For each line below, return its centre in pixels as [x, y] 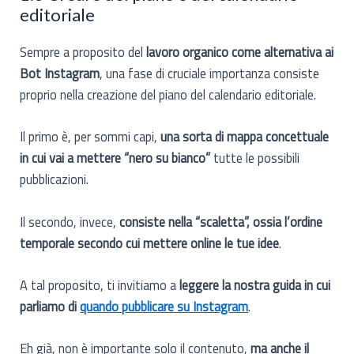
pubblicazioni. [55, 179]
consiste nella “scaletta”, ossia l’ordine [221, 221]
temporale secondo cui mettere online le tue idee [150, 243]
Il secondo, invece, [70, 221]
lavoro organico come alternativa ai [240, 52]
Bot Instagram [60, 73]
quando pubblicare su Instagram [164, 306]
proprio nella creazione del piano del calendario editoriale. [168, 95]
